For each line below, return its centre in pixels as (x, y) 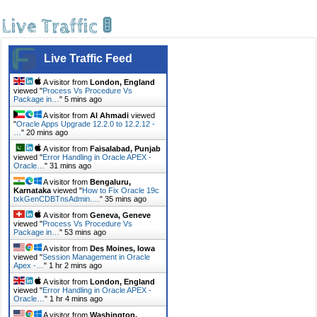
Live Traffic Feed (88, 58)
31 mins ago (71, 165)
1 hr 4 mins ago (76, 298)
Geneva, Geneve (121, 215)
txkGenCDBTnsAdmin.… (57, 198)
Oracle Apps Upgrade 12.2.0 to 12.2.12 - (86, 123)
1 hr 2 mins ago (76, 265)
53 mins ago (86, 232)
